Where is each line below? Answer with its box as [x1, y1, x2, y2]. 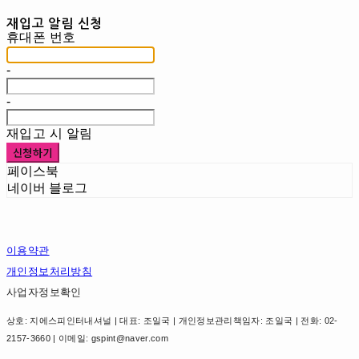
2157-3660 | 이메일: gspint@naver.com [6, 333, 168, 344]
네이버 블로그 [7, 181, 87, 196]
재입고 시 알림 [6, 127, 93, 141]
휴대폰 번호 [6, 30, 76, 45]
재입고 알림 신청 [6, 18, 103, 30]
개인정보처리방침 [6, 265, 93, 278]
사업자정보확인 [6, 286, 82, 299]
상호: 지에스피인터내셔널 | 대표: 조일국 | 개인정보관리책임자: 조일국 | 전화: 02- [6, 316, 338, 326]
